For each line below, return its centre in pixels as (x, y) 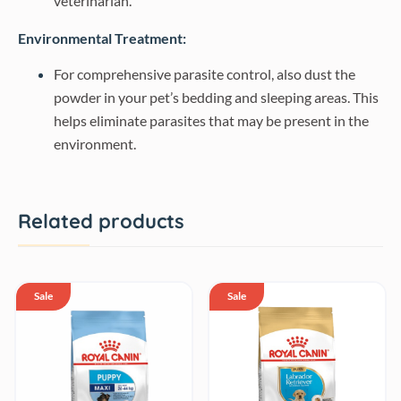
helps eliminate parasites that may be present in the (211, 120)
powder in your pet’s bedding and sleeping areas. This (216, 97)
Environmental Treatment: (102, 38)
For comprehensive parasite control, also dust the (205, 74)
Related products (101, 221)
